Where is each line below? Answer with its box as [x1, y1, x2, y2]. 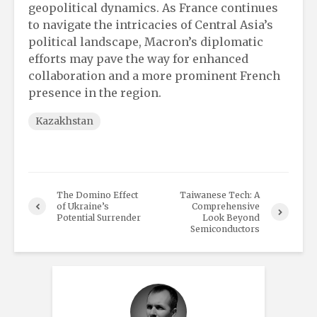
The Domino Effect [57, 189, 138, 200]
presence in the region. [28, 85, 161, 100]
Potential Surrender [57, 212, 141, 223]
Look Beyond [202, 212, 260, 223]
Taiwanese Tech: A [180, 189, 260, 200]
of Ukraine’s [57, 200, 109, 212]
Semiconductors [190, 223, 260, 234]
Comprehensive [192, 200, 260, 212]
